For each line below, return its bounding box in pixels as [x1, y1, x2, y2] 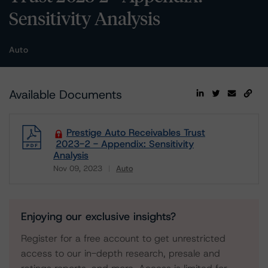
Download [53, 170, 96, 183]
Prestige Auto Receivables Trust [66, 126, 205, 139]
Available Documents [9, 87, 122, 102]
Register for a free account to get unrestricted [21, 232, 226, 245]
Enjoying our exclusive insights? [21, 209, 176, 224]
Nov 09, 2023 [53, 163, 102, 173]
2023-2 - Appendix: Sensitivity [56, 138, 194, 150]
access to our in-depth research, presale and [21, 247, 220, 260]
